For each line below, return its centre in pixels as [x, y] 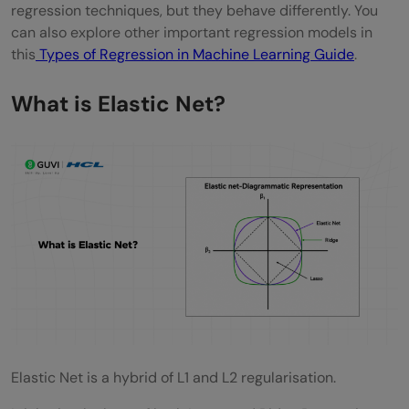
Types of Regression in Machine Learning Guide [195, 54]
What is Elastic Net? [118, 103]
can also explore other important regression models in [192, 32]
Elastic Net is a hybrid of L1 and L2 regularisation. [173, 377]
